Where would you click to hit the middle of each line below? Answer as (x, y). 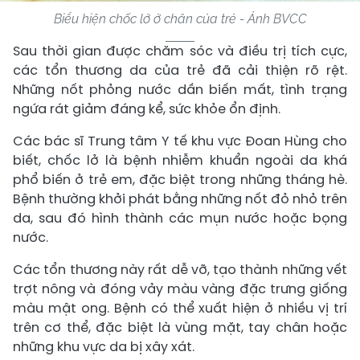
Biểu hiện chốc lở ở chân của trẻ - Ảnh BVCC (180, 18)
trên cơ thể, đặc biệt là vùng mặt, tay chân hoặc (180, 327)
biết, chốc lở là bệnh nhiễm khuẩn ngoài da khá (180, 160)
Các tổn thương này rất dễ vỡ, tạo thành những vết (180, 269)
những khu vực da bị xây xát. (104, 346)
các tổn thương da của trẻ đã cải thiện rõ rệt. (180, 70)
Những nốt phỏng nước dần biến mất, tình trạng (180, 89)
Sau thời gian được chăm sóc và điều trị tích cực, (180, 51)
